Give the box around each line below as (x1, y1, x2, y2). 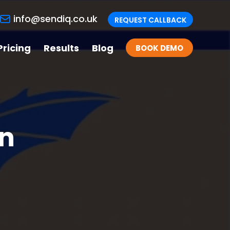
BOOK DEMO (136, 43, 183, 53)
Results (44, 42, 79, 54)
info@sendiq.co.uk (13, 12, 98, 25)
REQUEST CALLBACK (114, 15, 186, 25)
